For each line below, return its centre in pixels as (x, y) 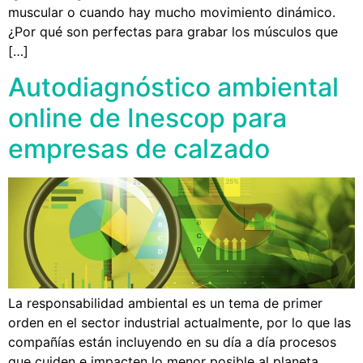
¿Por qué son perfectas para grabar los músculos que (173, 31)
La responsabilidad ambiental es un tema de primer (165, 303)
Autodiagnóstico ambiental (173, 88)
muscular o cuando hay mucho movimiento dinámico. (172, 12)
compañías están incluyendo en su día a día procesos (172, 342)
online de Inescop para (147, 118)
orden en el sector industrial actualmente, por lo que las (179, 323)
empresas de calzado (139, 149)
